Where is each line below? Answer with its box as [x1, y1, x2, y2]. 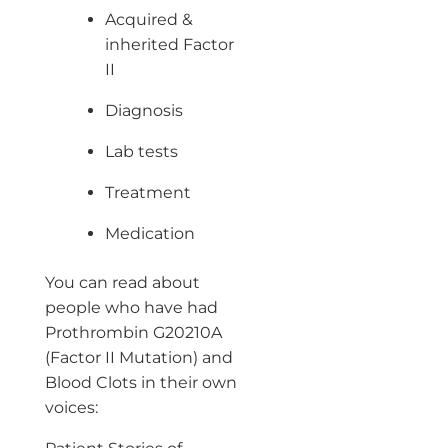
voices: [44, 397, 98, 417]
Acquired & [104, 9, 193, 29]
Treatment [104, 182, 191, 202]
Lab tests [104, 141, 178, 161]
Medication [104, 223, 195, 243]
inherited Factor [104, 34, 234, 54]
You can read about [44, 272, 200, 292]
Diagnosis [104, 100, 183, 120]
